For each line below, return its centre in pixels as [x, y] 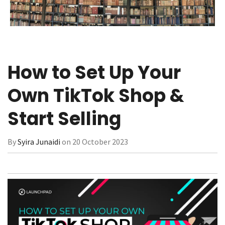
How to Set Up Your [94, 73]
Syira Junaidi [39, 142]
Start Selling [64, 119]
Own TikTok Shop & [96, 96]
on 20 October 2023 [94, 142]
